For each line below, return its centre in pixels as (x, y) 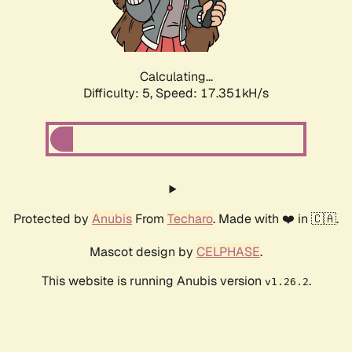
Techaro (190, 219)
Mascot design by (143, 252)
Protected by (53, 219)
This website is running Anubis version (153, 281)
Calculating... (176, 77)
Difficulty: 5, (119, 93)
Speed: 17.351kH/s (212, 93)
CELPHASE (228, 252)
